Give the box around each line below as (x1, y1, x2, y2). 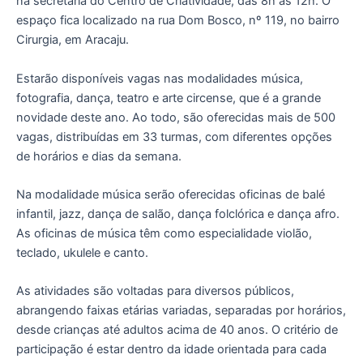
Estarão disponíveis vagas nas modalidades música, (16, 70, 303, 86)
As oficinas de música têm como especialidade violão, (16, 226, 312, 241)
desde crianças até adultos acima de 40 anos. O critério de (16, 322, 338, 338)
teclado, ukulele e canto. (16, 246, 148, 261)
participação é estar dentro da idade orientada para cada (16, 342, 327, 357)
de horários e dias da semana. (16, 148, 181, 164)
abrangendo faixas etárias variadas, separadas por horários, (16, 303, 346, 318)
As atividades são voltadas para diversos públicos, (16, 284, 294, 299)
